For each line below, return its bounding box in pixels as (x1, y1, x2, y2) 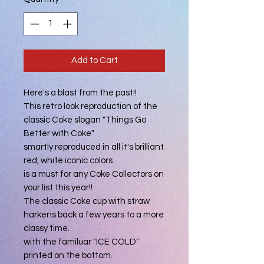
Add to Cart (71, 55, 118, 65)
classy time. (24, 223, 70, 233)
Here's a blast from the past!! (24, 88, 137, 97)
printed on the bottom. (24, 250, 113, 260)
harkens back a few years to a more (24, 210, 164, 219)
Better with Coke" (24, 128, 94, 138)
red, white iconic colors (24, 156, 113, 165)
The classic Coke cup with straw (24, 196, 150, 206)
